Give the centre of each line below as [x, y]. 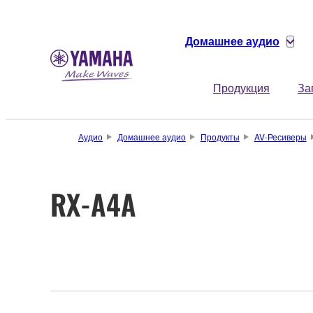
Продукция [241, 88]
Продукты [220, 137]
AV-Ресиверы [280, 137]
